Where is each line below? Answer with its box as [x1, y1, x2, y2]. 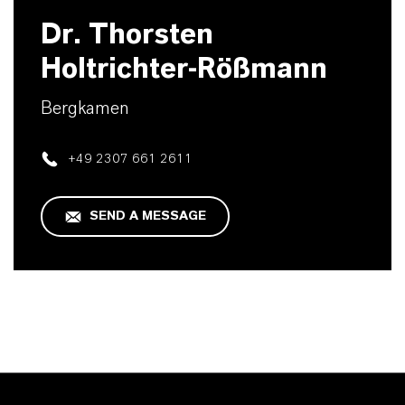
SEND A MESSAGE [89, 209, 206, 222]
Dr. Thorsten [41, 19, 213, 49]
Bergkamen [41, 99, 129, 118]
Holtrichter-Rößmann [41, 53, 327, 83]
